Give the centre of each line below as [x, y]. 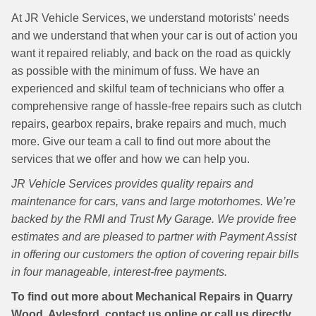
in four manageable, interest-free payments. [119, 272]
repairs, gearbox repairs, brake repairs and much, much [149, 124]
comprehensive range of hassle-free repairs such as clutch [157, 106]
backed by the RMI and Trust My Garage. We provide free [154, 219]
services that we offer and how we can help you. [130, 159]
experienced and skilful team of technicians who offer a [148, 89]
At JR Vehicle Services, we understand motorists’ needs [150, 18]
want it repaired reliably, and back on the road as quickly [151, 53]
